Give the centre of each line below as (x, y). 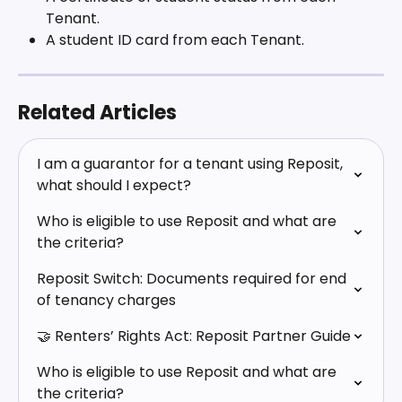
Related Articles (97, 112)
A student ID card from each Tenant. (177, 40)
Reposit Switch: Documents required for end (193, 278)
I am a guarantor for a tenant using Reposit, (192, 163)
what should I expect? (114, 185)
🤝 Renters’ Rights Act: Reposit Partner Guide (194, 336)
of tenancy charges (106, 300)
